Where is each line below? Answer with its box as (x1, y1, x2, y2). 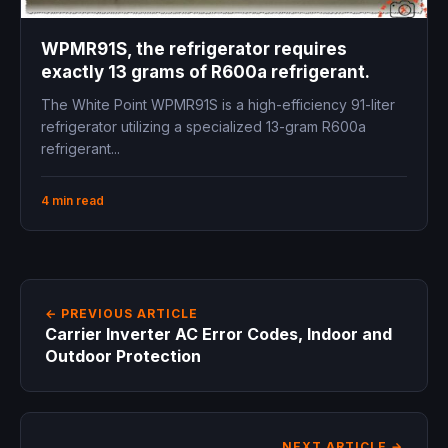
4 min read (41, 192, 104, 208)
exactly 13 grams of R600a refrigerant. (41, 61, 370, 82)
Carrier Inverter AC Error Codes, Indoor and (45, 323, 392, 344)
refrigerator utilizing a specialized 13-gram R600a (41, 117, 366, 135)
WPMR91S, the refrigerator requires (41, 38, 347, 59)
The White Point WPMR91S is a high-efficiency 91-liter (41, 95, 395, 113)
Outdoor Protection (45, 345, 201, 366)
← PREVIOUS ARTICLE (45, 305, 198, 321)
